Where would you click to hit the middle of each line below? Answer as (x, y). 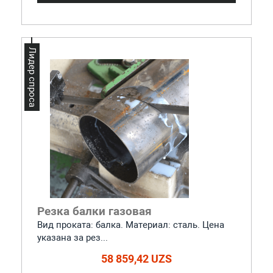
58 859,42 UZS (136, 258)
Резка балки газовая (94, 211)
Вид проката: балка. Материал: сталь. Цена (130, 225)
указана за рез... (72, 237)
